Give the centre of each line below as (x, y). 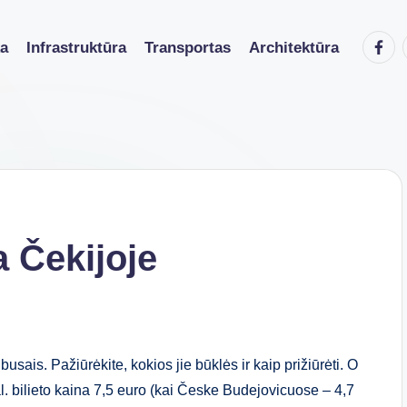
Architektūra (294, 47)
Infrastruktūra (76, 47)
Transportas (188, 47)
